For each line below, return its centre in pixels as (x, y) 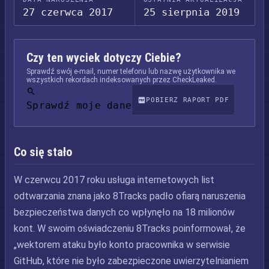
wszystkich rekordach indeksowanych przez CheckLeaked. (122, 80)
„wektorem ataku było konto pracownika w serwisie (122, 245)
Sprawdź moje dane (79, 105)
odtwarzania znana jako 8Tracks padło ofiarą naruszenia (130, 196)
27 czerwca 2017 (68, 12)
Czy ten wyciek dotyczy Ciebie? (104, 58)
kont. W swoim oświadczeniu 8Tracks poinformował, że (130, 228)
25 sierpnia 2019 (191, 12)
